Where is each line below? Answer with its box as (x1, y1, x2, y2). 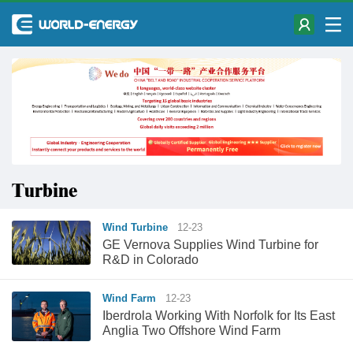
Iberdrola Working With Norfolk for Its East (102, 309, 335, 323)
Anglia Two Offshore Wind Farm (102, 324, 281, 338)
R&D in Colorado (102, 253, 199, 267)
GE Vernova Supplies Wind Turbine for (102, 238, 318, 252)
